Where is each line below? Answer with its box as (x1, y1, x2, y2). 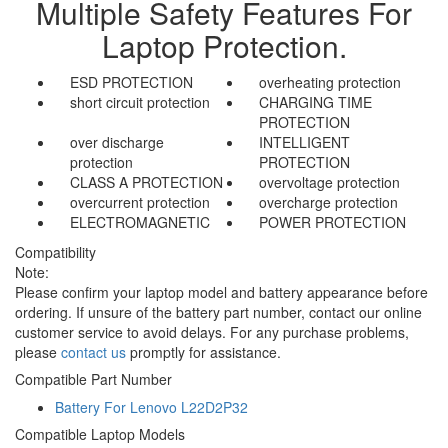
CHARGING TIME (259, 91, 372, 112)
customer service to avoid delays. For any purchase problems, (15, 321, 409, 342)
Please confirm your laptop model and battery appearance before (15, 281, 428, 302)
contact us (61, 341, 126, 362)
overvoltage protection (259, 171, 400, 192)
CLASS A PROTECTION (70, 171, 223, 192)
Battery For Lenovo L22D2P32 (55, 396, 248, 417)
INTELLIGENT (259, 131, 350, 152)
